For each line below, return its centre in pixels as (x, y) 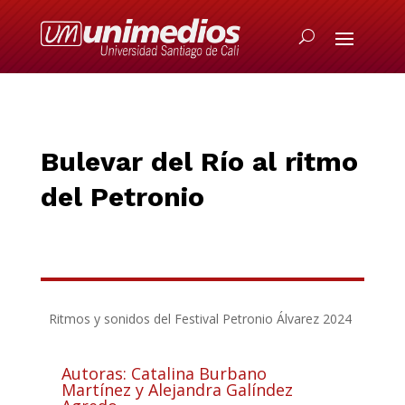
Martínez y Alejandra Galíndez (177, 390)
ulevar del (129, 161)
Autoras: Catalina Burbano (164, 373)
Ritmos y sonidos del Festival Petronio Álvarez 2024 (202, 319)
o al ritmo (292, 161)
